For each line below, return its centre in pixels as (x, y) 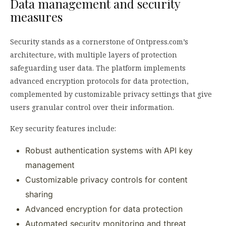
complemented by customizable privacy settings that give (111, 94)
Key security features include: (63, 129)
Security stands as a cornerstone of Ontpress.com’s (99, 42)
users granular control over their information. (92, 107)
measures (36, 17)
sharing (39, 194)
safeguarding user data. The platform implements (98, 68)
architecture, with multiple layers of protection (94, 55)
